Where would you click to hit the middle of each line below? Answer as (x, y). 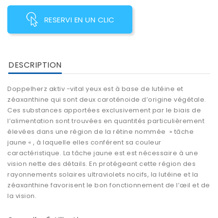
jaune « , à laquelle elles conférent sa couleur (84, 143)
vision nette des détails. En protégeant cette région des (101, 164)
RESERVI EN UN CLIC (79, 20)
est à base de (126, 89)
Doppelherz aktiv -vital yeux (54, 89)
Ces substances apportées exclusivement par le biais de (104, 110)
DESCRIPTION (35, 65)
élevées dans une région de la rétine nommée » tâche (100, 132)
